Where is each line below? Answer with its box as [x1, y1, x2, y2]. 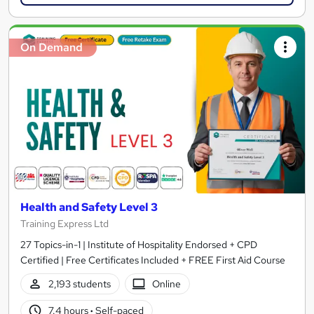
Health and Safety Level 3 [20, 200, 158, 215]
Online [152, 277, 182, 290]
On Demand [20, 39, 83, 55]
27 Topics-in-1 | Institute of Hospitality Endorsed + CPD [20, 238, 257, 252]
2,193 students [48, 277, 111, 290]
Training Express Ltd [20, 217, 109, 231]
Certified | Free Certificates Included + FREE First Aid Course [20, 254, 285, 267]
